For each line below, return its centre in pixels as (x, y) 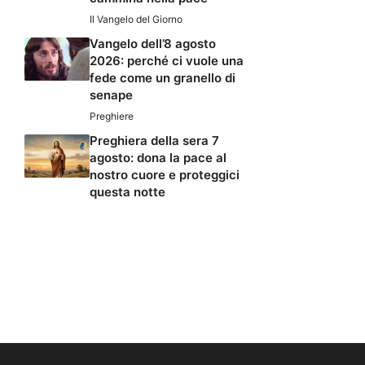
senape (111, 95)
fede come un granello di (163, 77)
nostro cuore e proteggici (165, 174)
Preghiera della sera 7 (154, 140)
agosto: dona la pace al (158, 157)
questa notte (128, 191)
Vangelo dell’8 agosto (153, 43)
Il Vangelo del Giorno (136, 19)
